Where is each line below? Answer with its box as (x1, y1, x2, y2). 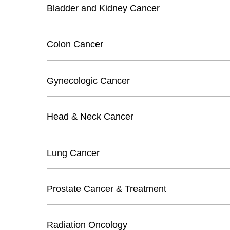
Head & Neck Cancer (47, 111, 134, 122)
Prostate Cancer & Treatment (47, 183, 167, 194)
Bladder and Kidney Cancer (47, 3, 160, 13)
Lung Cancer (47, 147, 100, 158)
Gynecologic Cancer (47, 75, 130, 86)
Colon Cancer (47, 39, 104, 50)
